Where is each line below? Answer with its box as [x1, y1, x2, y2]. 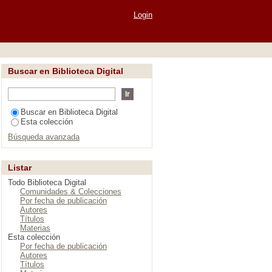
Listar [8, 163, 32, 172]
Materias [20, 223, 50, 233]
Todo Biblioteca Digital [8, 178, 86, 187]
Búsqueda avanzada [8, 132, 80, 141]
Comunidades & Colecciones [20, 187, 121, 196]
